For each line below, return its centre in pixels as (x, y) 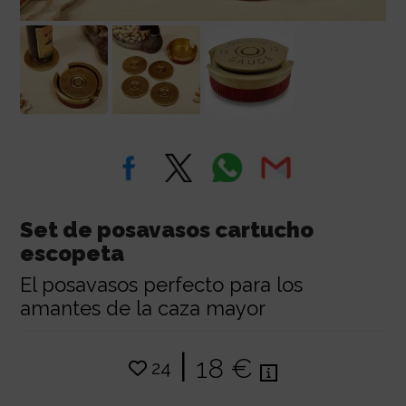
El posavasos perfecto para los (161, 284)
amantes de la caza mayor (142, 308)
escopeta (72, 253)
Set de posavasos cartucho (166, 229)
